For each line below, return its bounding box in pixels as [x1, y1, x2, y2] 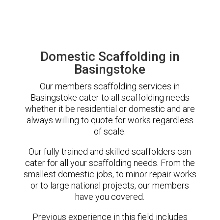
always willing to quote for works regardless [26, 114, 193, 125]
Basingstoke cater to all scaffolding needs [30, 92, 190, 103]
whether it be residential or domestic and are [25, 103, 195, 114]
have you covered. [75, 191, 145, 202]
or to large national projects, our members [30, 180, 190, 191]
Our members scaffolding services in [40, 81, 180, 91]
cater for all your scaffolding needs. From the [25, 157, 195, 168]
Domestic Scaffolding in [40, 49, 180, 64]
